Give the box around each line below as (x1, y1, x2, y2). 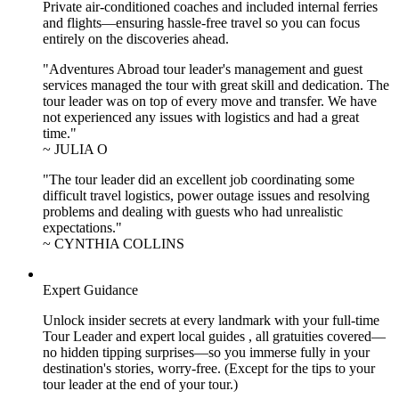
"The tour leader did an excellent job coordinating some (43, 171, 354, 187)
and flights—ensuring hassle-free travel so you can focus (43, 14, 360, 30)
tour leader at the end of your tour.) (43, 376, 238, 392)
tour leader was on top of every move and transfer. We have (43, 93, 377, 109)
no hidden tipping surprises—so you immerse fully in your (43, 344, 370, 360)
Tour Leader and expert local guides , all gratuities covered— (43, 328, 386, 344)
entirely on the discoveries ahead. (43, 30, 229, 46)
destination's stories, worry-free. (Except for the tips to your (43, 360, 375, 376)
